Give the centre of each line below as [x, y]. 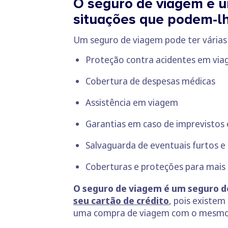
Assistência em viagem [132, 103]
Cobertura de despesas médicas [150, 81]
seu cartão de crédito [121, 201]
